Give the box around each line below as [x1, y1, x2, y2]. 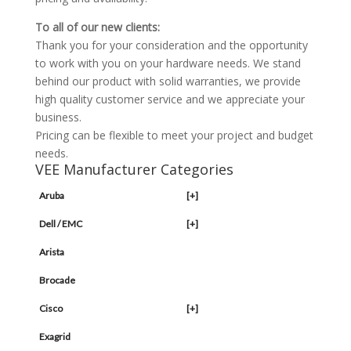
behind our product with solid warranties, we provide [34, 74, 301, 89]
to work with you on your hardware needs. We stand [34, 56, 301, 71]
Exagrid [38, 331, 71, 343]
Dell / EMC [38, 218, 82, 230]
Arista [38, 246, 64, 259]
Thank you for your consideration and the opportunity [34, 38, 308, 53]
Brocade [38, 274, 75, 287]
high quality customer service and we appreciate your [34, 92, 305, 107]
